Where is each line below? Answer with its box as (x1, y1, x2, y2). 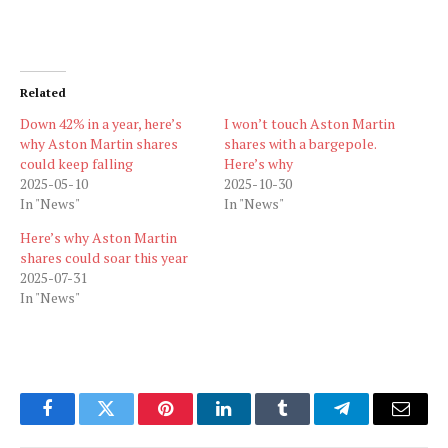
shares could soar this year (20, 247, 188, 267)
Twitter (104, 414, 157, 433)
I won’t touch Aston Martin (224, 113, 395, 133)
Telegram (340, 414, 409, 433)
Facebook (45, 414, 116, 433)
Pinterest (163, 414, 227, 433)
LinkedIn (222, 414, 289, 433)
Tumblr (281, 414, 335, 433)
